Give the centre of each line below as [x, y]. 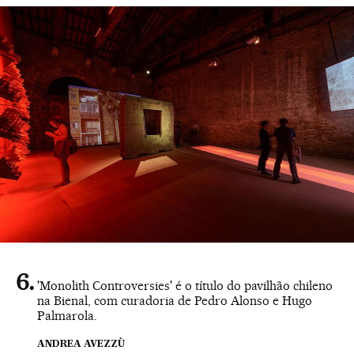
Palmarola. [67, 316]
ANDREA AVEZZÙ [81, 345]
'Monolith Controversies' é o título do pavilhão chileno [185, 286]
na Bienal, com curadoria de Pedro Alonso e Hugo [175, 301]
